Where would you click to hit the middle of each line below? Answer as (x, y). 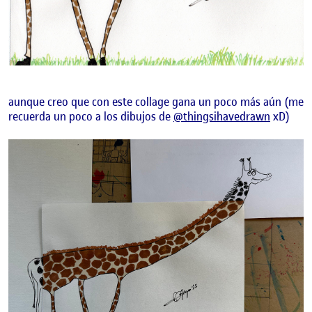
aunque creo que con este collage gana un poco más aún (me (156, 102)
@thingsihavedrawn (222, 117)
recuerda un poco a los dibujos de (91, 117)
